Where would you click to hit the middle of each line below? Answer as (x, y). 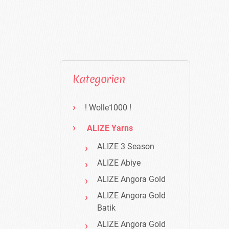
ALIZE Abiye (119, 163)
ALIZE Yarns (110, 128)
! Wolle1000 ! (108, 108)
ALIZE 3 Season (126, 147)
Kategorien (99, 79)
